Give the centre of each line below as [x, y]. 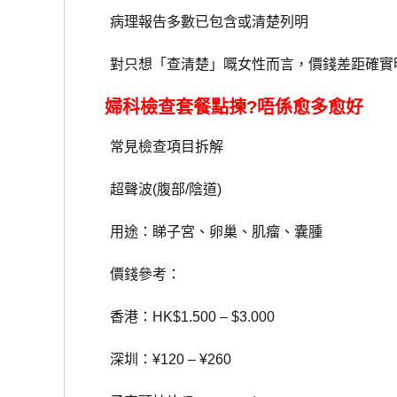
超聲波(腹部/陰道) [152, 190]
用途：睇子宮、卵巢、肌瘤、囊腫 [202, 232]
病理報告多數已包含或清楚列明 [195, 22]
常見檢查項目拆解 [153, 147]
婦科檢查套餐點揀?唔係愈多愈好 [234, 108]
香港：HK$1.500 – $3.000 [179, 317]
